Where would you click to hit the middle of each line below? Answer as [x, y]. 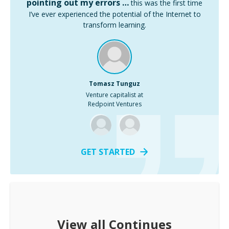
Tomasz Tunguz [114, 84]
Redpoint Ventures [114, 104]
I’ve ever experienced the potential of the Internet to [114, 14]
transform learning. [114, 25]
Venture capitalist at [114, 95]
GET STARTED [108, 152]
